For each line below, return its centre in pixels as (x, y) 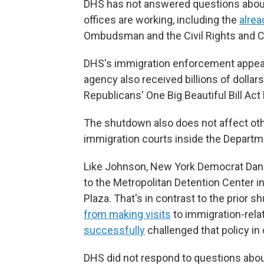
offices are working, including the (161, 20)
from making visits (127, 214)
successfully (114, 230)
